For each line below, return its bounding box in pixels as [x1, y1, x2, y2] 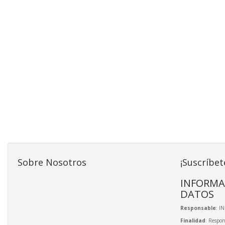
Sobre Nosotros [18, 156, 86, 168]
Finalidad [180, 216, 205, 224]
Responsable [180, 204, 216, 211]
